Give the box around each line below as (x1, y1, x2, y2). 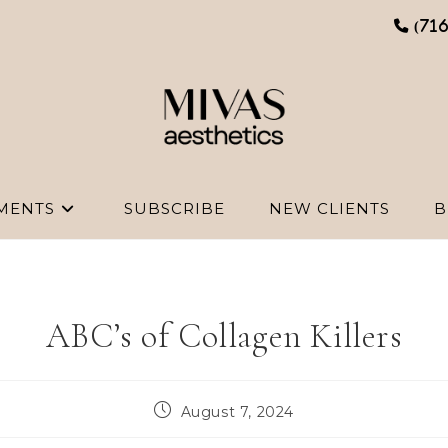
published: (152, 418, 229, 437)
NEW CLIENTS (268, 199, 390, 218)
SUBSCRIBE (123, 199, 225, 218)
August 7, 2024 (180, 402, 294, 421)
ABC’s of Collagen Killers (45, 315, 403, 357)
